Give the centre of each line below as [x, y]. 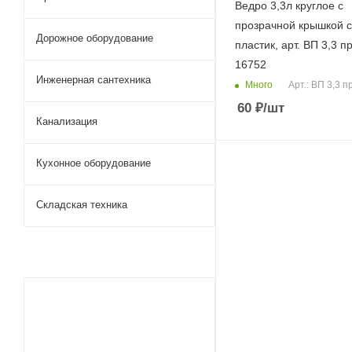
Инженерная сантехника [93, 80]
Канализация [67, 121]
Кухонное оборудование [93, 163]
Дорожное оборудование [95, 38]
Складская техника [82, 205]
